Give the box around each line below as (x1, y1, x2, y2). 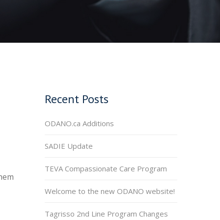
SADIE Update (45, 141, 93, 151)
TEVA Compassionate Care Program (45, 164, 167, 173)
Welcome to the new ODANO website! (45, 186, 175, 196)
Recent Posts (45, 91, 109, 107)
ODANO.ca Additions (45, 118, 114, 128)
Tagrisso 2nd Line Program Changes (45, 209, 168, 219)
